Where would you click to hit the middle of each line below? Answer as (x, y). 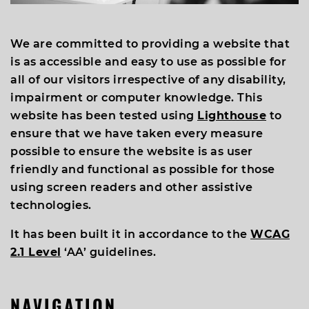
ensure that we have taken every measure (137, 133)
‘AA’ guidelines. (108, 252)
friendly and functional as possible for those (143, 169)
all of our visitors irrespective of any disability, (148, 80)
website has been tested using (104, 116)
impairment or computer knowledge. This (136, 98)
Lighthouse (232, 116)
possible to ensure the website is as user (132, 151)
